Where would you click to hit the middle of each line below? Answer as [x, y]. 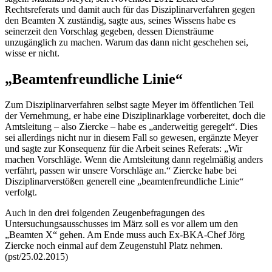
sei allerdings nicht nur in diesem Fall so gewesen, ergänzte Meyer [131, 137]
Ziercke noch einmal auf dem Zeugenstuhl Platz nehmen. [114, 245]
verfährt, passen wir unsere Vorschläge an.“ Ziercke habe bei [121, 170]
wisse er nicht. [32, 53]
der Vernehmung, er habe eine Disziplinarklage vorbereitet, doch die [135, 115]
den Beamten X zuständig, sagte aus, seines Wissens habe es [120, 20]
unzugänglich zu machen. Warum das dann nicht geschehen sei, [127, 42]
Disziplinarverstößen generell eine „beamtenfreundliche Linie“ [124, 181]
